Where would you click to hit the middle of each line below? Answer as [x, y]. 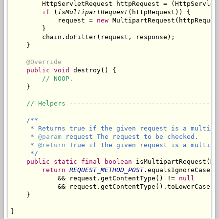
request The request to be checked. [130, 136]
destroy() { [93, 70]
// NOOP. [58, 78]
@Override [44, 62]
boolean [118, 161]
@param [50, 136]
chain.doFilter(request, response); [93, 37]
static [66, 161]
